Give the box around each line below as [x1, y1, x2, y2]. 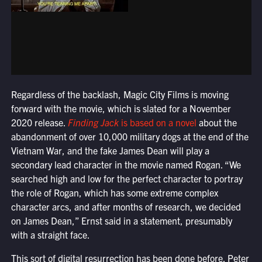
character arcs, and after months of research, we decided [11, 201, 241, 213]
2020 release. [11, 116, 68, 129]
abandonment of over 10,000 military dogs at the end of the [11, 130, 249, 143]
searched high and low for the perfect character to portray [11, 173, 243, 185]
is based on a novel [118, 116, 196, 129]
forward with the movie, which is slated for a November [11, 102, 231, 115]
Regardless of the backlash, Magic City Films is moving [11, 88, 229, 101]
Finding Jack [67, 116, 119, 129]
